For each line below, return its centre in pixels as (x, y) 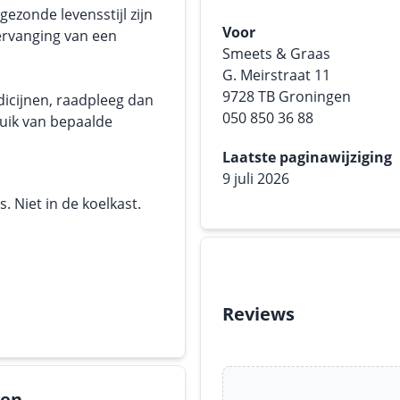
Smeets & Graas (276, 54)
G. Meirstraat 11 (276, 75)
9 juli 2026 (256, 179)
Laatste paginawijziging (307, 157)
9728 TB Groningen (287, 96)
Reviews (258, 314)
